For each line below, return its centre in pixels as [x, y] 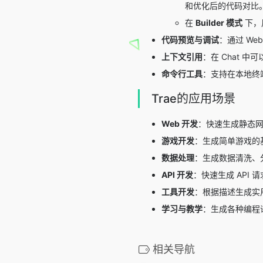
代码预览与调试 [190, 40]
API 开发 [177, 175]
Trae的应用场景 [193, 99]
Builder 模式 [219, 23]
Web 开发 [180, 124]
